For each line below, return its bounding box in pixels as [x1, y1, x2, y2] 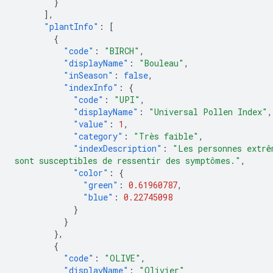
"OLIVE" [104, 252, 141, 264]
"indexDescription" [73, 143, 162, 154]
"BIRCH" [104, 45, 140, 57]
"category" [73, 130, 123, 142]
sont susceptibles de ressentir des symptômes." [15, 155, 241, 166]
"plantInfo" [44, 21, 99, 32]
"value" [73, 118, 108, 130]
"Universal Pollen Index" [149, 106, 268, 118]
